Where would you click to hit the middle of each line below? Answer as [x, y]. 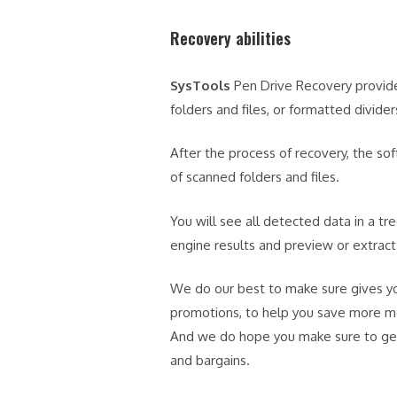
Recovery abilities [230, 38]
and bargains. [210, 361]
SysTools [200, 85]
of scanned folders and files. [255, 177]
